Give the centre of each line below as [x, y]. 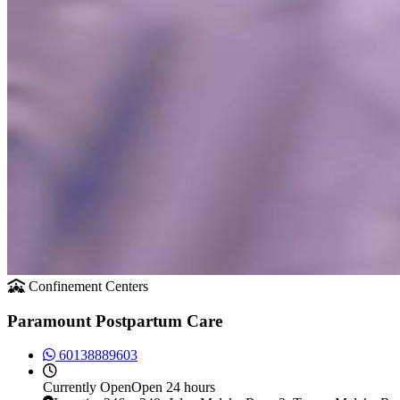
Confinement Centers [88, 286]
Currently [70, 387]
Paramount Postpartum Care [115, 321]
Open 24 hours [173, 387]
